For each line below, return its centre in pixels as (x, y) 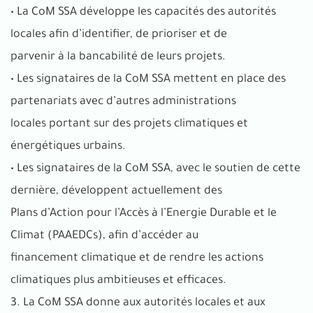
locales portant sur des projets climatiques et (129, 124)
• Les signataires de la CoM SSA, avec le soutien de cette (155, 169)
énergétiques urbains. (68, 146)
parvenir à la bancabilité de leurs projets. (118, 57)
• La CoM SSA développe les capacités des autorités (143, 12)
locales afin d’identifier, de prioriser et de (119, 35)
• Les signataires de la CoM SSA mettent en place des (148, 79)
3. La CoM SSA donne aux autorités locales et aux (138, 303)
